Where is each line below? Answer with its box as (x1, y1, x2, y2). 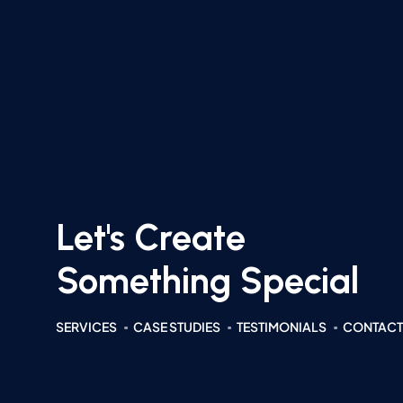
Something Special (57, 259, 359, 302)
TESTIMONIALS (237, 318, 327, 335)
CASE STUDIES (133, 318, 220, 335)
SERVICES (56, 318, 117, 335)
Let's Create (57, 216, 246, 259)
